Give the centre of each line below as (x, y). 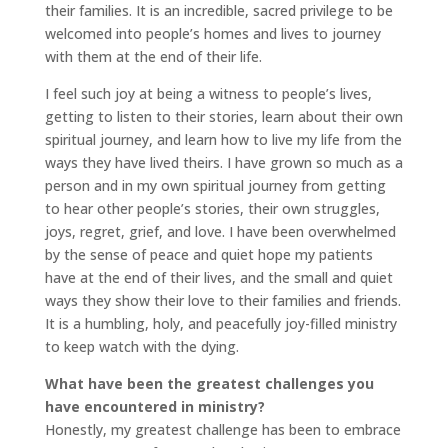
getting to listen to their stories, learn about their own (223, 116)
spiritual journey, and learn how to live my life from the (223, 139)
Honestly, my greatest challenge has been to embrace (222, 429)
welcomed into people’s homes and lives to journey (212, 33)
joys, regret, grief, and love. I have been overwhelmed (220, 231)
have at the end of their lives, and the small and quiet (218, 277)
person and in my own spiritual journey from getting (215, 185)
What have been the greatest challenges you (209, 383)
